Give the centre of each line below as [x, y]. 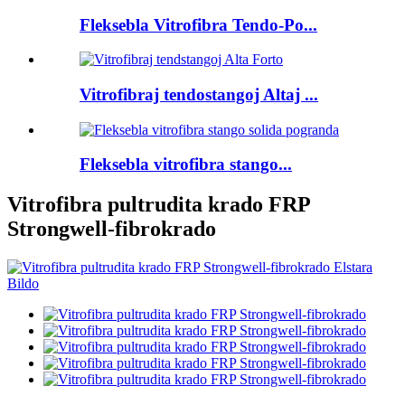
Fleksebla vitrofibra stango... [186, 165]
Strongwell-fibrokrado [112, 229]
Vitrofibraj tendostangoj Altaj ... [199, 94]
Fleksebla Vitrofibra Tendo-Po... [198, 24]
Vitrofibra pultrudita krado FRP [159, 205]
